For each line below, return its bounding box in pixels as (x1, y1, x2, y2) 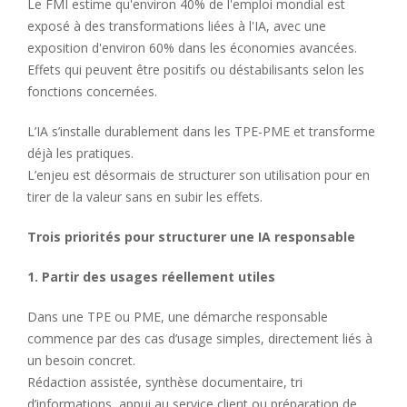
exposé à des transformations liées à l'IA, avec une (27, 16, 326, 35)
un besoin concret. (27, 351, 135, 369)
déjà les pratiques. (27, 144, 134, 162)
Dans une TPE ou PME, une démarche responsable (27, 307, 328, 325)
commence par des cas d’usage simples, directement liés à (27, 329, 372, 347)
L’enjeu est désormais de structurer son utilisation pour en (27, 165, 370, 184)
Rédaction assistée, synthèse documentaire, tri (27, 372, 303, 391)
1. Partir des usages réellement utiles (27, 267, 275, 285)
